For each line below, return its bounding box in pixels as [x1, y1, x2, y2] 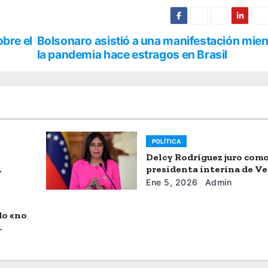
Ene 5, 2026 [146, 177, 198, 188]
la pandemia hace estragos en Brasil [36, 47, 228, 62]
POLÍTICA [152, 138, 181, 145]
